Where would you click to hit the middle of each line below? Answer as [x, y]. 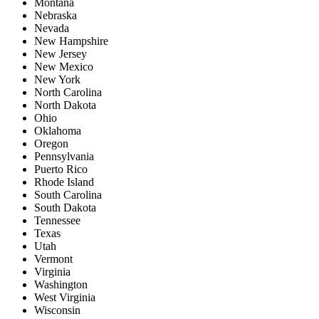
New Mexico [64, 67]
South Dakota [65, 208]
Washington [61, 284]
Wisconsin [57, 310]
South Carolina [68, 195]
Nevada [52, 28]
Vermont [53, 259]
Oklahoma [58, 131]
